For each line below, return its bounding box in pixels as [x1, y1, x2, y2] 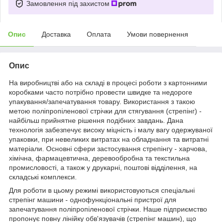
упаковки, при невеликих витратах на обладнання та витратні [9, 135, 209, 143]
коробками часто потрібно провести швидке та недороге [9, 88, 192, 96]
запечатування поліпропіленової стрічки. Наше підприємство [9, 205, 207, 213]
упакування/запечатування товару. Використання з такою [9, 97, 195, 106]
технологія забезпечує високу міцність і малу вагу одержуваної [9, 125, 213, 134]
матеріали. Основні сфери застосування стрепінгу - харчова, [9, 144, 207, 153]
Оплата [87, 30, 111, 38]
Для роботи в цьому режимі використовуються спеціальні [9, 186, 195, 194]
